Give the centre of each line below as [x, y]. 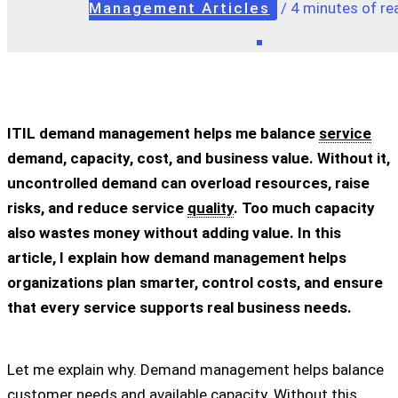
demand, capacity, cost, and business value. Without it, [199, 158]
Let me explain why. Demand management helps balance [195, 370]
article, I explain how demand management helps [177, 257]
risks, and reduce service [97, 207]
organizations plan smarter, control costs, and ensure [195, 282]
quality [211, 207]
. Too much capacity [304, 207]
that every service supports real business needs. [179, 307]
